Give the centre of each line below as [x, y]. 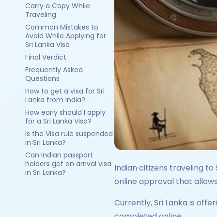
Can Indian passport [59, 155]
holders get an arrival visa [68, 164]
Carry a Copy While [58, 6]
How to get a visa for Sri [65, 91]
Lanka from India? [55, 100]
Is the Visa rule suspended [69, 134]
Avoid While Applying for [66, 36]
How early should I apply [65, 112]
